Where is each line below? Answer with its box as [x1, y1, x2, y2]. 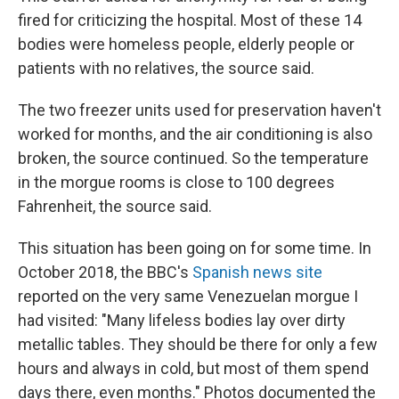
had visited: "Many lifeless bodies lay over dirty [18, 310, 346, 330]
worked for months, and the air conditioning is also [18, 124, 372, 143]
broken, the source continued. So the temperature [18, 148, 369, 167]
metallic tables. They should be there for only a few [18, 334, 378, 354]
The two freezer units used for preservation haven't [18, 100, 381, 119]
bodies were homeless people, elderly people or [18, 34, 354, 53]
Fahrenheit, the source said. [18, 196, 212, 216]
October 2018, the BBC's [18, 262, 192, 281]
